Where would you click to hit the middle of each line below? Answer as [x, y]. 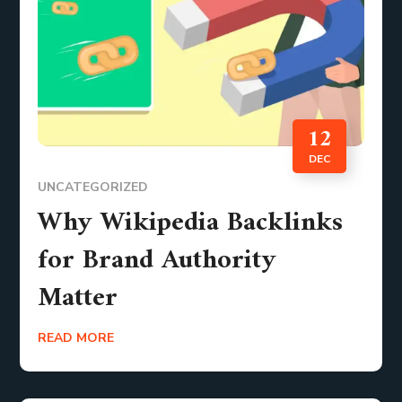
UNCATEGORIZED [93, 187]
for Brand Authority [157, 260]
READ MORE [76, 337]
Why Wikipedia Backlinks [191, 223]
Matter [78, 298]
